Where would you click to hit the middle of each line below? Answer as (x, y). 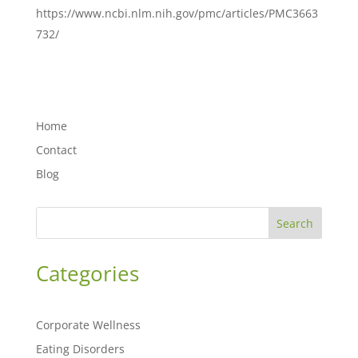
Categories (87, 274)
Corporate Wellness (88, 325)
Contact (56, 150)
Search (295, 223)
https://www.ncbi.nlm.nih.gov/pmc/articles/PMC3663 (177, 14)
